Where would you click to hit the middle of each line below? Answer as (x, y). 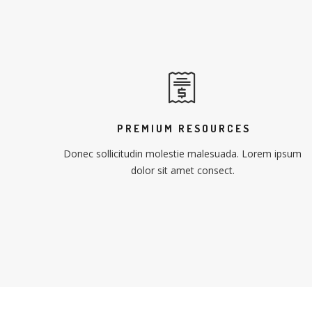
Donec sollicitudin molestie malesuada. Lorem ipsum (182, 154)
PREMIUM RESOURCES (184, 128)
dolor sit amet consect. (182, 170)
